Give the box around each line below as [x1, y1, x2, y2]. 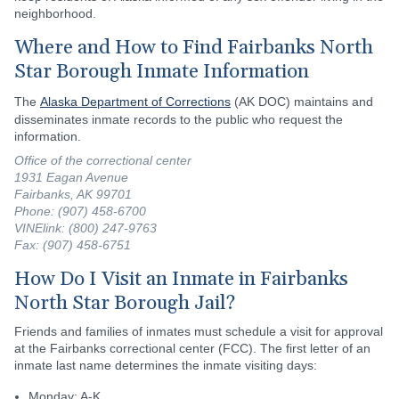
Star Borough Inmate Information [14, 59, 309, 85]
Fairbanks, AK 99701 [14, 186, 132, 201]
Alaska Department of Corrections [40, 94, 231, 109]
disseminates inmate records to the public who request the [14, 111, 343, 126]
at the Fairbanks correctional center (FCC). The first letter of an [14, 340, 370, 355]
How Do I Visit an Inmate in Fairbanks [14, 266, 348, 292]
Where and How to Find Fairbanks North [14, 35, 373, 61]
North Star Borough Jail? [14, 290, 235, 316]
